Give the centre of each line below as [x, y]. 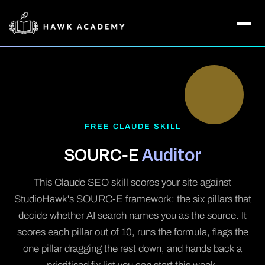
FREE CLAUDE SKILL [132, 127]
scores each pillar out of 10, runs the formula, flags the [132, 232]
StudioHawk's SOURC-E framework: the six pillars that [132, 199]
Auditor [172, 154]
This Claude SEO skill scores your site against [132, 182]
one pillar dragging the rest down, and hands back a [132, 249]
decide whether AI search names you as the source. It [132, 216]
